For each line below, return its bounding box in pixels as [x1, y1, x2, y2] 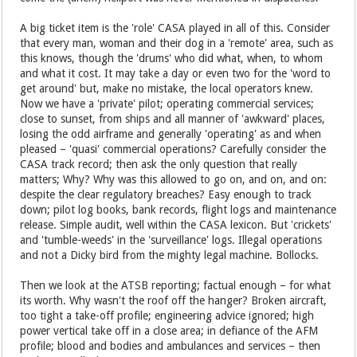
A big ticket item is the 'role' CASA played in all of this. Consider [20, 22, 331, 34]
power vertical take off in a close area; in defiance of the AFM [20, 324, 319, 337]
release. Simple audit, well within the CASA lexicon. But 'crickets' [20, 218, 332, 231]
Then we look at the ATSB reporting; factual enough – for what [20, 279, 331, 292]
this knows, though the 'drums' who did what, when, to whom [20, 52, 324, 65]
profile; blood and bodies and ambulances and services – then [20, 339, 321, 352]
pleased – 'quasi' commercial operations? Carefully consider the [20, 143, 327, 155]
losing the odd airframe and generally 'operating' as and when [20, 127, 322, 140]
